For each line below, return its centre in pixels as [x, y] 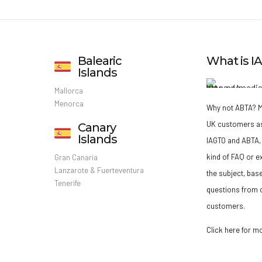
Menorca [69, 103]
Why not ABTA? [232, 107]
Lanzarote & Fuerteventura [99, 170]
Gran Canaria [76, 157]
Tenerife [67, 183]
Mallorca [68, 90]
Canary [96, 127]
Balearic [99, 61]
